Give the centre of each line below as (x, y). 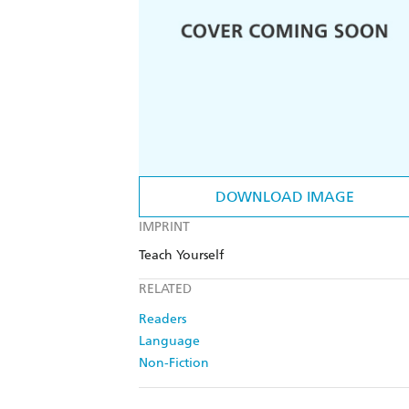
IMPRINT (164, 227)
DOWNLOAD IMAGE (285, 197)
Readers (163, 320)
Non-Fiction (174, 363)
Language (169, 341)
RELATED (165, 289)
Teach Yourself (181, 256)
